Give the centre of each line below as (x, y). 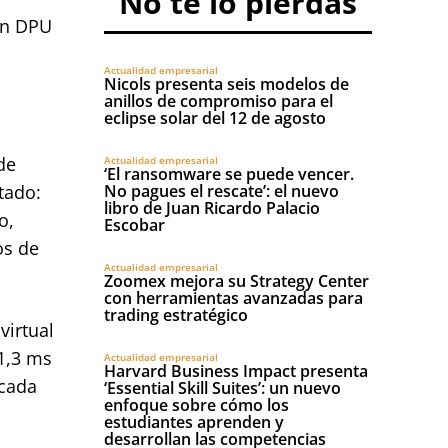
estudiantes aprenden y (194, 422)
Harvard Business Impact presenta (236, 371)
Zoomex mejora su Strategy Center (236, 281)
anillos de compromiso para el (218, 101)
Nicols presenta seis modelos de (226, 84)
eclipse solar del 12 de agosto (215, 118)
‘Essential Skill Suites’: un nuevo (222, 388)
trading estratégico (176, 315)
